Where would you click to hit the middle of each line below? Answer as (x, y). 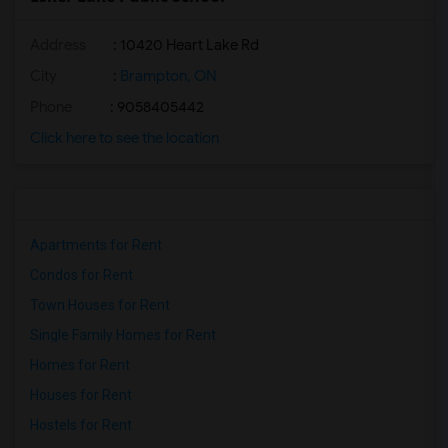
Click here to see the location (124, 138)
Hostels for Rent (81, 425)
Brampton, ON (167, 76)
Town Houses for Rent (100, 305)
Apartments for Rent (96, 245)
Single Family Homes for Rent (123, 335)
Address (58, 45)
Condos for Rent (81, 275)
